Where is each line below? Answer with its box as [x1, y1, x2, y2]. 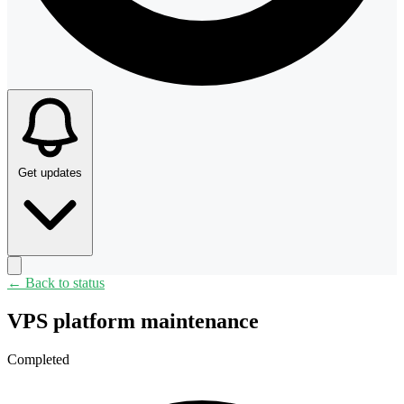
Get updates [18, 166, 82, 180]
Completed [7, 352, 69, 368]
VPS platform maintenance [7, 309, 259, 334]
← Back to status [7, 275, 105, 291]
